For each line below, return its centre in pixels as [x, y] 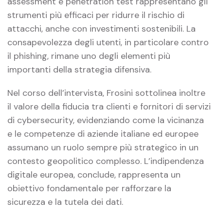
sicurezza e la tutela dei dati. [65, 202]
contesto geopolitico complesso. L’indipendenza [106, 161]
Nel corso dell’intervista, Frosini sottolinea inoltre [106, 93]
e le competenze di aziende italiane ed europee [103, 134]
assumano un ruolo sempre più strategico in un [103, 148]
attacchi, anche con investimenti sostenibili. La [101, 29]
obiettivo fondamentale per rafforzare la [89, 189]
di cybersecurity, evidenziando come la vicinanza [106, 120]
